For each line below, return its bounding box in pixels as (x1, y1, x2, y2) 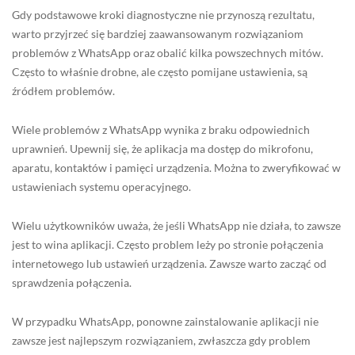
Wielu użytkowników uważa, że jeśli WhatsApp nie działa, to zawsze (12, 218, 341, 232)
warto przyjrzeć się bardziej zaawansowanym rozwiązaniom (12, 26, 303, 40)
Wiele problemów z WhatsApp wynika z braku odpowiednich (12, 122, 310, 136)
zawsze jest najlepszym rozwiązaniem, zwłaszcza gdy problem (12, 333, 311, 347)
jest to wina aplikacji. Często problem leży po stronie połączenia (12, 237, 323, 251)
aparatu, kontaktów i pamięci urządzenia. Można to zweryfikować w (12, 160, 341, 174)
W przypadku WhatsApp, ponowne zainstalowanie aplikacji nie (12, 314, 319, 328)
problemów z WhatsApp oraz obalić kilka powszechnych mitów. (12, 45, 323, 59)
